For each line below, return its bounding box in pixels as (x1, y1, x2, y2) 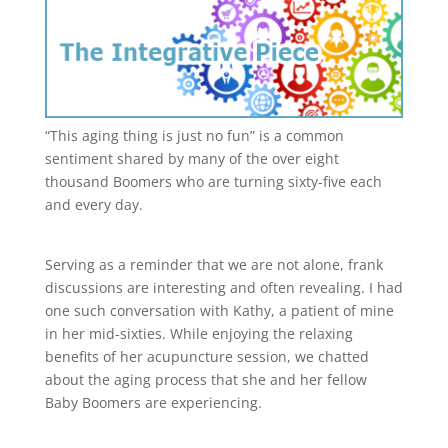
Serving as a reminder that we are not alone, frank (44, 254, 383, 274)
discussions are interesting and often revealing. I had (44, 277, 403, 297)
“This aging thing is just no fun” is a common (44, 125, 344, 145)
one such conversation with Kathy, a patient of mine (44, 300, 394, 320)
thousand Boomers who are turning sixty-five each (44, 171, 382, 191)
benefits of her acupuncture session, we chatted (44, 346, 369, 366)
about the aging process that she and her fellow (44, 369, 367, 389)
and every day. (44, 194, 143, 214)
